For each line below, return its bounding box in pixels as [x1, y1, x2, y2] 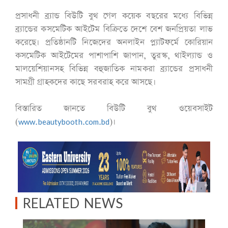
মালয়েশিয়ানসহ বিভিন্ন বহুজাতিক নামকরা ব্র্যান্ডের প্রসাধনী [15, 63, 213, 75]
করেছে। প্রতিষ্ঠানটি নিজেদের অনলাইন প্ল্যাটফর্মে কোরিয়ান [15, 36, 213, 48]
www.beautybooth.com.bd [18, 116, 110, 128]
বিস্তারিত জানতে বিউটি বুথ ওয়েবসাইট [15, 102, 213, 115]
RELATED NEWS [22, 192, 123, 213]
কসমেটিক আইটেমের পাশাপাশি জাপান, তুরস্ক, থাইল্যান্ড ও [15, 49, 213, 62]
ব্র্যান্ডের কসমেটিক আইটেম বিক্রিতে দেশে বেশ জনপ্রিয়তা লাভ [15, 23, 213, 35]
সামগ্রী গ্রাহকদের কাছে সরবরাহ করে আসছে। [15, 76, 156, 88]
